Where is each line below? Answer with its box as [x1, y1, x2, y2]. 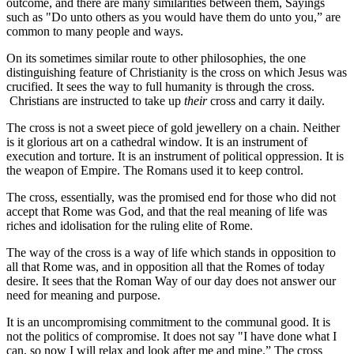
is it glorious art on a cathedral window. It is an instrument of [6, 134, 307, 149]
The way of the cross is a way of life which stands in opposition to [6, 245, 336, 259]
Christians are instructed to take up [6, 93, 184, 107]
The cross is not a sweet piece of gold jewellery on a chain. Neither [6, 120, 340, 134]
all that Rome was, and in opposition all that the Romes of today [6, 259, 325, 273]
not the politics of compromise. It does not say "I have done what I [6, 329, 337, 343]
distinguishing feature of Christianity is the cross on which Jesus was [6, 65, 347, 79]
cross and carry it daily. [207, 93, 325, 107]
